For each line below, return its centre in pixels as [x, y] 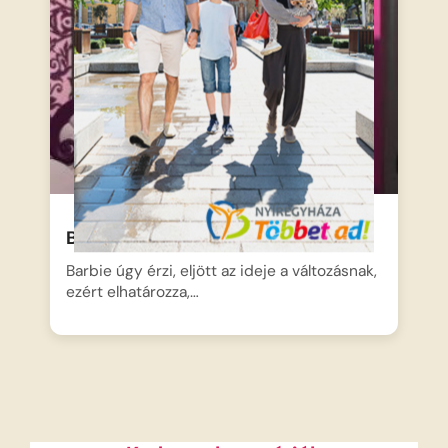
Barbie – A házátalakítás [174, 237]
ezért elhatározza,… [133, 291]
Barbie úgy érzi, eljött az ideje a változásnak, [222, 270]
